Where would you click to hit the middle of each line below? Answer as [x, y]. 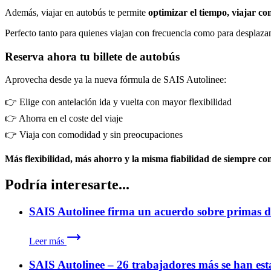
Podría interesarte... [67, 185]
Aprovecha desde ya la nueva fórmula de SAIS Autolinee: [116, 80]
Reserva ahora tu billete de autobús [92, 56]
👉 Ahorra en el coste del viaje [64, 119]
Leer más [47, 241]
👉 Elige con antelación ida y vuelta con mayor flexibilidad [118, 102]
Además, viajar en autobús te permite [77, 12]
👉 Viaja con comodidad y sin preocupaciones [94, 135]
